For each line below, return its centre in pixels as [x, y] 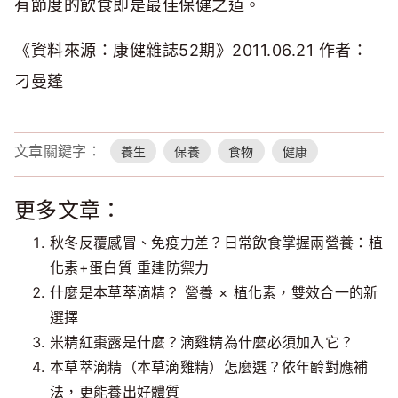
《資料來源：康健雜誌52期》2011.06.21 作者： [191, 51]
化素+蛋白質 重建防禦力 [130, 268]
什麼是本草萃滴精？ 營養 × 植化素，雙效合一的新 [214, 293]
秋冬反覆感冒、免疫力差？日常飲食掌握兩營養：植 [216, 243]
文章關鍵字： [58, 151]
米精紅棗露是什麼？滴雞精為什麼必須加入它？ [202, 342]
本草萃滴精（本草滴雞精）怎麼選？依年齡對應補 [209, 367]
